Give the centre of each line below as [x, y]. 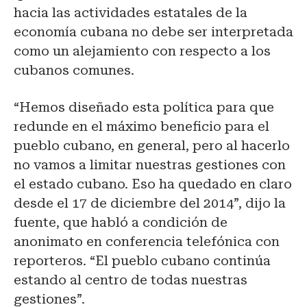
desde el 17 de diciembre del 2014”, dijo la [150, 204]
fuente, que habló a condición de [121, 223]
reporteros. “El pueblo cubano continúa [142, 261]
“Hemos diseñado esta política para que [144, 108]
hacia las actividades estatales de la [131, 13]
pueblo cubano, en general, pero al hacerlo [152, 146]
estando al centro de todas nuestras [131, 280]
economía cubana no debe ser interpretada [153, 32]
